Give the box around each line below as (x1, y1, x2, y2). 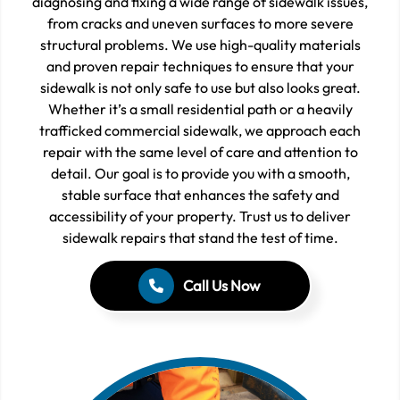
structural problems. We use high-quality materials (39, 36, 361, 54)
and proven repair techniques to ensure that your (46, 57, 354, 76)
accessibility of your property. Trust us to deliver (49, 207, 351, 226)
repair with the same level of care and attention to (42, 143, 358, 162)
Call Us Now (183, 276, 260, 296)
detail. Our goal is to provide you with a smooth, (50, 164, 350, 183)
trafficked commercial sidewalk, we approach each (39, 121, 361, 140)
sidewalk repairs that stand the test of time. (62, 229, 338, 247)
